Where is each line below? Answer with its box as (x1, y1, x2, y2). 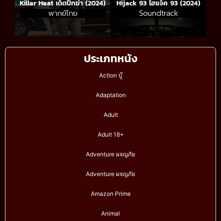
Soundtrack (139, 8, 178, 19)
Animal (101, 210, 120, 218)
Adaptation (95, 91, 126, 99)
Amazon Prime (90, 190, 131, 198)
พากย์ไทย (48, 8, 77, 19)
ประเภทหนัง (83, 50, 138, 67)
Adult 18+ (97, 131, 124, 139)
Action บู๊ (99, 72, 122, 79)
